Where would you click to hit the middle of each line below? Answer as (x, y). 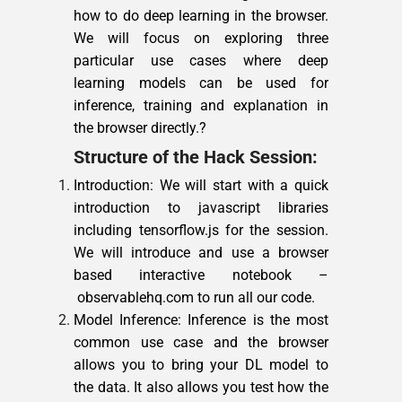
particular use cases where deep (201, 61)
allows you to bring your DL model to (201, 365)
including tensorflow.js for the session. (201, 230)
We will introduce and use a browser (201, 253)
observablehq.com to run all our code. (195, 297)
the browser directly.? (140, 128)
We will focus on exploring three (201, 38)
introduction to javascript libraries (201, 208)
